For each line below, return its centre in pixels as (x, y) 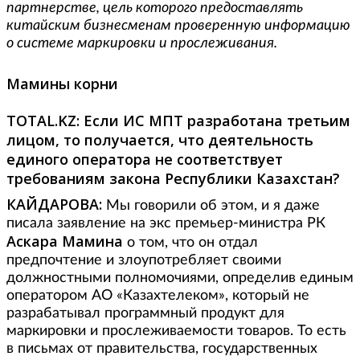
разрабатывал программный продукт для (145, 314)
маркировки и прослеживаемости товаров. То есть (176, 331)
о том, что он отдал (190, 243)
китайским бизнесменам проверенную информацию (178, 26)
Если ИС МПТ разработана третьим (217, 121)
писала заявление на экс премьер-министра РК (166, 224)
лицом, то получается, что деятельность (160, 140)
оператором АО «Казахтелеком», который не (158, 296)
